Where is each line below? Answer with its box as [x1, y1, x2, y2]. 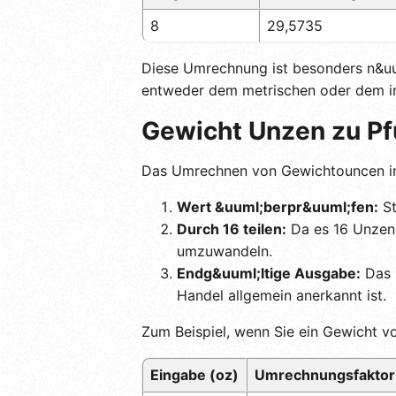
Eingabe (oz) [150, 365, 239, 384]
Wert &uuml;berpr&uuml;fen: [177, 197, 378, 216]
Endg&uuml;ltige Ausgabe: [177, 263, 361, 282]
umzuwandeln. [177, 241, 272, 260]
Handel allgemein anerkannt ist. [177, 286, 386, 304]
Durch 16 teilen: [177, 219, 286, 238]
